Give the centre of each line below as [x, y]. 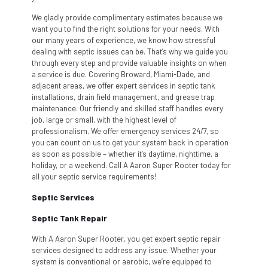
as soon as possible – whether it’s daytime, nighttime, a [125, 153]
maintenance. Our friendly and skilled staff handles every [127, 108]
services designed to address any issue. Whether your [124, 250]
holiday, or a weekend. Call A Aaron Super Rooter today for [131, 165]
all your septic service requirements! [94, 176]
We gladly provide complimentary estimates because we [127, 17]
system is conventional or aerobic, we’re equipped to [122, 261]
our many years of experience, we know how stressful [124, 40]
